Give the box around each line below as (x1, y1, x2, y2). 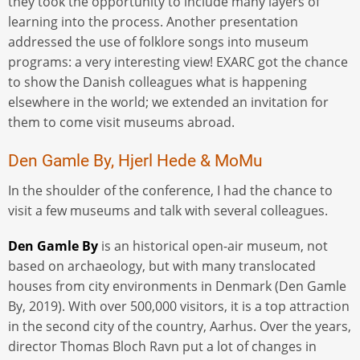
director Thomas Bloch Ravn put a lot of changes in (8, 337, 317, 356)
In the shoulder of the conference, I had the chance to (8, 182, 333, 200)
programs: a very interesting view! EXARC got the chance (8, 53, 348, 72)
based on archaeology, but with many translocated (8, 257, 316, 276)
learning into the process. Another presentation (8, 13, 298, 31)
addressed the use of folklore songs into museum (8, 33, 309, 51)
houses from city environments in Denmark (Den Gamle (8, 277, 346, 296)
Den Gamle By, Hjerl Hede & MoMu (8, 151, 263, 171)
